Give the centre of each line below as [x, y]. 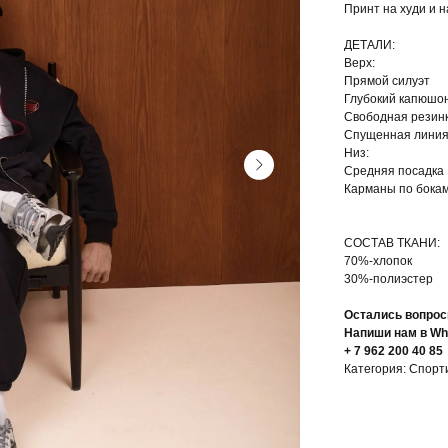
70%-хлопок [378, 261]
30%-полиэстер [388, 279]
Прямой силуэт [387, 81]
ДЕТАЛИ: [369, 45]
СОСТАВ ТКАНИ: [392, 243]
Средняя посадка [394, 171]
